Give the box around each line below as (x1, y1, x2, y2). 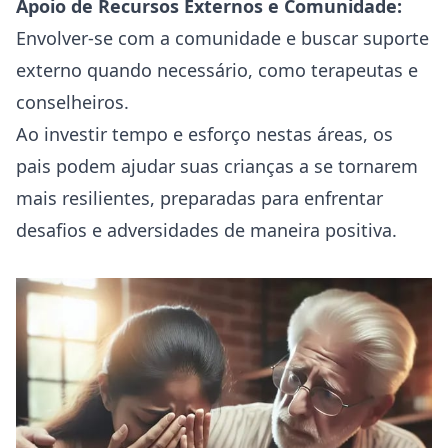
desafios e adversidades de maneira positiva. (16, 218, 397, 242)
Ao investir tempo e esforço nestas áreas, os (16, 122, 393, 146)
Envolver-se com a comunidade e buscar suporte (16, 26, 429, 50)
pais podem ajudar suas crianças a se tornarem (16, 154, 418, 178)
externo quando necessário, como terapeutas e (16, 58, 418, 82)
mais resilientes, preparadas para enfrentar (16, 186, 383, 210)
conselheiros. (16, 90, 129, 114)
